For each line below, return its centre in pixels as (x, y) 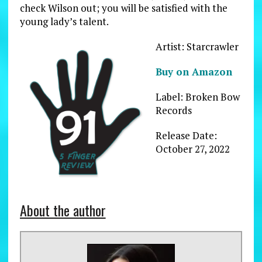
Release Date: (186, 135)
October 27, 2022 (192, 149)
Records (173, 110)
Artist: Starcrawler (197, 46)
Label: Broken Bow (197, 96)
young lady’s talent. (64, 21)
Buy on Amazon (194, 71)
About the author (63, 210)
